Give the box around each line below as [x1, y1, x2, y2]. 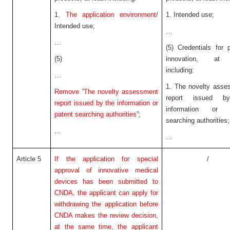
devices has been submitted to [54, 178, 158, 185]
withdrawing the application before [54, 200, 158, 208]
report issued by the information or [54, 99, 158, 107]
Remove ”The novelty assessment [54, 88, 158, 95]
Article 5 [16, 155, 42, 163]
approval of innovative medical [54, 166, 158, 174]
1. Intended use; [166, 11, 215, 18]
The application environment [65, 11, 156, 18]
